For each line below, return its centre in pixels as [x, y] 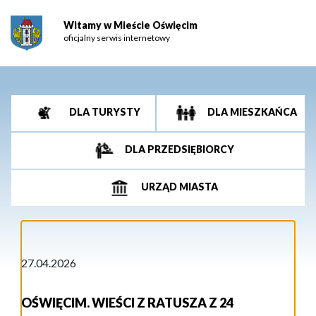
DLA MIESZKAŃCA [252, 112]
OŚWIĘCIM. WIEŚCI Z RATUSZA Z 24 [127, 303]
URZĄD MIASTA [180, 187]
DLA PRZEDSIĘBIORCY [180, 150]
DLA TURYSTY [105, 112]
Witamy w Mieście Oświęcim [130, 25]
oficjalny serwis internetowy [116, 38]
